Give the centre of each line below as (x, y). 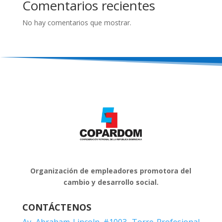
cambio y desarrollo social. (111, 182)
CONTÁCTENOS (56, 207)
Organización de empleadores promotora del (111, 170)
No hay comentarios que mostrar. (77, 22)
